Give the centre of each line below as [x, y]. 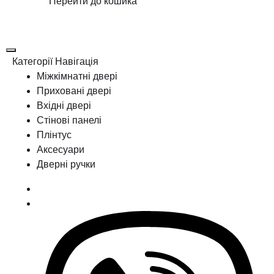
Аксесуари [61, 149]
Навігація [77, 61]
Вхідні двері [64, 105]
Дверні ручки [66, 164]
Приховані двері [74, 91]
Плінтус [54, 135]
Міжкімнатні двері [77, 76]
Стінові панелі [69, 120]
